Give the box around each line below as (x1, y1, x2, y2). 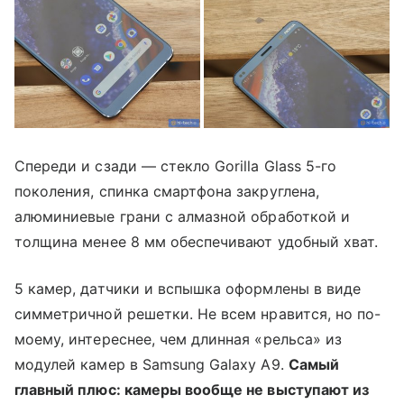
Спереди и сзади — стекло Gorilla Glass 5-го (14, 156, 337, 175)
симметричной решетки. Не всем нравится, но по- (14, 304, 381, 323)
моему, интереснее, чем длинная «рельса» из (14, 329, 343, 348)
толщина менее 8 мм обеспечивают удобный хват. (14, 232, 379, 251)
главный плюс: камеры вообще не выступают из (14, 380, 370, 399)
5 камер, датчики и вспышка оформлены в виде (14, 279, 362, 298)
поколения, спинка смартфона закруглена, (14, 181, 319, 200)
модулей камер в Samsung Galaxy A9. (14, 354, 289, 373)
